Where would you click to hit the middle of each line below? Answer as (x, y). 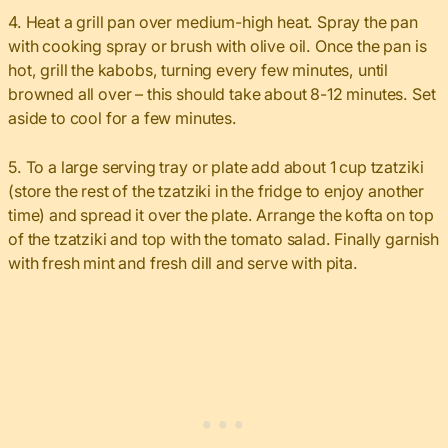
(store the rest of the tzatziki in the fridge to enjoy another (216, 191)
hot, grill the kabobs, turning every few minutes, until (198, 70)
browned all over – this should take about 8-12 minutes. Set (222, 94)
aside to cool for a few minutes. (122, 118)
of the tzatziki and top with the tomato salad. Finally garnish (224, 239)
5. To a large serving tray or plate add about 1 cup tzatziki (216, 167)
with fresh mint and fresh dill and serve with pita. (183, 263)
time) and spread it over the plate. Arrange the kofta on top (221, 215)
